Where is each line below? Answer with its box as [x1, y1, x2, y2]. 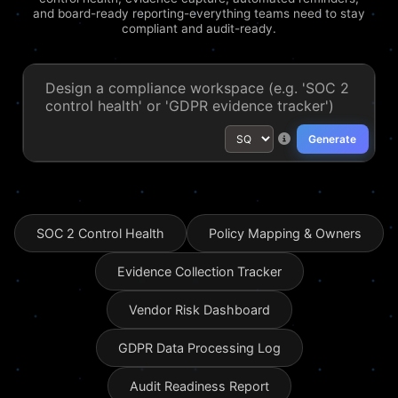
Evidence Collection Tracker [116, 264, 282, 279]
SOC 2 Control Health [36, 226, 164, 241]
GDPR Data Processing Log [117, 340, 281, 355]
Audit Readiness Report [129, 378, 269, 394]
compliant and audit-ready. [122, 21, 276, 36]
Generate [308, 132, 357, 146]
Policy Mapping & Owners [209, 226, 362, 241]
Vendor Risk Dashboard [128, 302, 270, 317]
